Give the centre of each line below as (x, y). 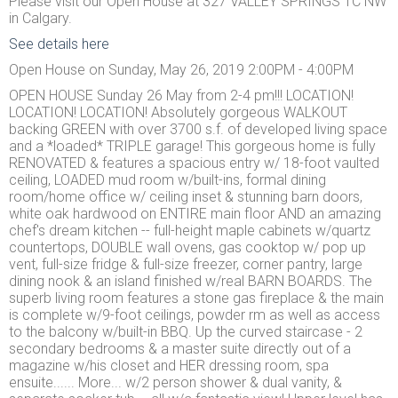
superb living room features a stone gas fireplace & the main (196, 298)
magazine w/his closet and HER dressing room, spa (169, 366)
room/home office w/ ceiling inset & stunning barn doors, (186, 197)
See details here (59, 44)
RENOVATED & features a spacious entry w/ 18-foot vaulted (194, 163)
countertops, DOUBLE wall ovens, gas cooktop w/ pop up (187, 248)
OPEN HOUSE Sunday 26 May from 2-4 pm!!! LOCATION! (181, 96)
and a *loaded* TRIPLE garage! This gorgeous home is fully (192, 147)
